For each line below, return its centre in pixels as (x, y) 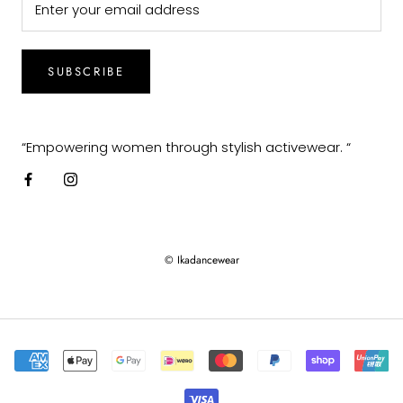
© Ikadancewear (201, 260)
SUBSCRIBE (86, 72)
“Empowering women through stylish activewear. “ (186, 148)
